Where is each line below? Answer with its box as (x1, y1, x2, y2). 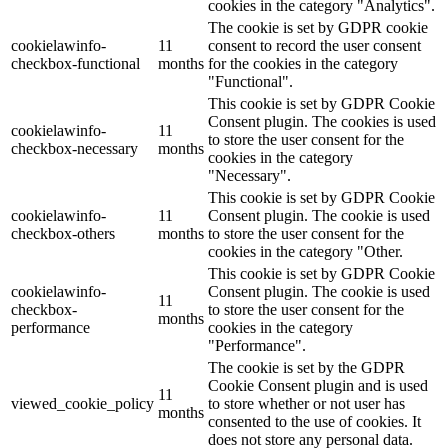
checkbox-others (11, 224, 115, 242)
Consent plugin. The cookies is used (208, 112, 436, 130)
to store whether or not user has (208, 394, 405, 412)
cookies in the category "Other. (208, 242, 403, 260)
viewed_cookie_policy (11, 394, 154, 412)
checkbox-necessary (11, 139, 138, 157)
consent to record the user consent (208, 36, 421, 54)
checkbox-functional (11, 54, 140, 72)
